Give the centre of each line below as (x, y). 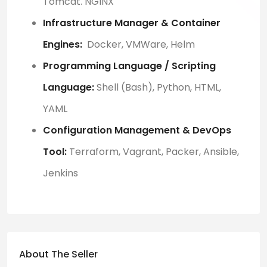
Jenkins (60, 173)
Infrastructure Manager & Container (132, 23)
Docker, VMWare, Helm (139, 45)
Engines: (63, 45)
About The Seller (58, 254)
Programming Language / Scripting (129, 66)
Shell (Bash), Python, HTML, (158, 88)
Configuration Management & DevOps (137, 131)
